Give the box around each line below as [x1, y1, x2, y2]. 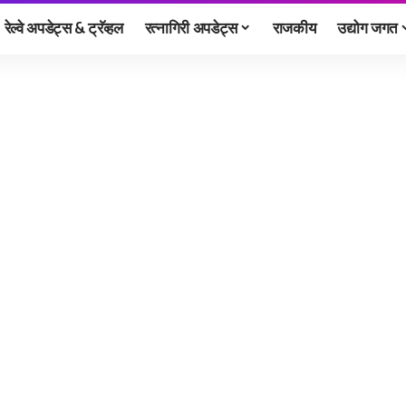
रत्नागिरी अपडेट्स [144, 16, 238, 37]
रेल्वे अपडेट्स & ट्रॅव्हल [4, 16, 123, 37]
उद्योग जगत [337, 16, 399, 37]
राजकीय [272, 16, 316, 37]
